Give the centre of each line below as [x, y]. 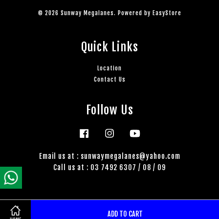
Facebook [104, 131]
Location [109, 68]
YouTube [153, 131]
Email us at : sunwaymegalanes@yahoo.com [109, 156]
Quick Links [109, 47]
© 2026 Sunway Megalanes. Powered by [95, 13]
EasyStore [167, 13]
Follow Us [109, 110]
